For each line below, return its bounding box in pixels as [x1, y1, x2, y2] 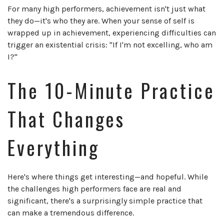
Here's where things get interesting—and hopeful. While [7, 172, 208, 182]
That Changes [7, 104, 125, 133]
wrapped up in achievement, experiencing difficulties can [7, 28, 216, 38]
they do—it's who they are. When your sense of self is [7, 16, 194, 26]
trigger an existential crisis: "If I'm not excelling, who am [7, 40, 212, 50]
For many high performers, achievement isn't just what [7, 4, 205, 14]
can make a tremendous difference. [7, 208, 134, 218]
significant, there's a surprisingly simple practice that [7, 196, 202, 206]
